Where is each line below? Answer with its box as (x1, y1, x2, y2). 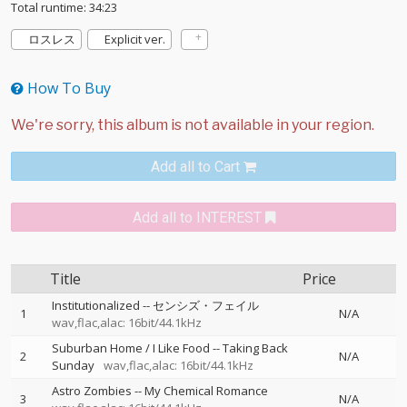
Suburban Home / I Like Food (52, 340, 210, 356)
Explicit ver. (104, 31, 165, 47)
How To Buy (24, 78, 111, 98)
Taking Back (223, 340, 288, 356)
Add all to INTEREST (132, 209, 262, 226)
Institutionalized (52, 297, 140, 313)
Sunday (52, 357, 94, 373)
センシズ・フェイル (153, 297, 259, 313)
